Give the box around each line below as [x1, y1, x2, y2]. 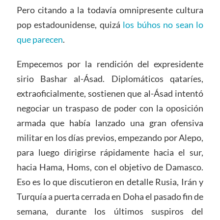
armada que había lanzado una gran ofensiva [16, 117, 204, 128]
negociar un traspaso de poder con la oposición [16, 102, 204, 113]
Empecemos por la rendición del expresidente [16, 58, 204, 69]
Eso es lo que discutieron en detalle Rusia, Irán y [16, 176, 204, 187]
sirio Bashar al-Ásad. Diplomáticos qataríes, [16, 73, 204, 84]
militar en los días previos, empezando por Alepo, [16, 132, 204, 143]
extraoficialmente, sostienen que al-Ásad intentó [16, 87, 204, 99]
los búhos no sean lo [123, 19, 204, 30]
